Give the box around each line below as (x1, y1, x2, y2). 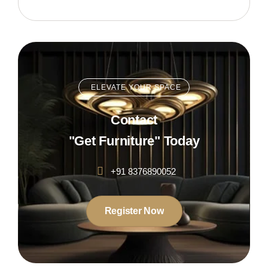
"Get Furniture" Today (68, 133, 200, 148)
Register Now (104, 206, 164, 216)
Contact (110, 112, 158, 127)
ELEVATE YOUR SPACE (91, 83, 181, 92)
